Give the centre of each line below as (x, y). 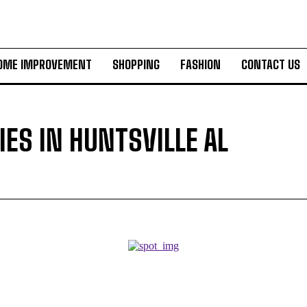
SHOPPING (136, 64)
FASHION (200, 64)
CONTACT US (271, 64)
